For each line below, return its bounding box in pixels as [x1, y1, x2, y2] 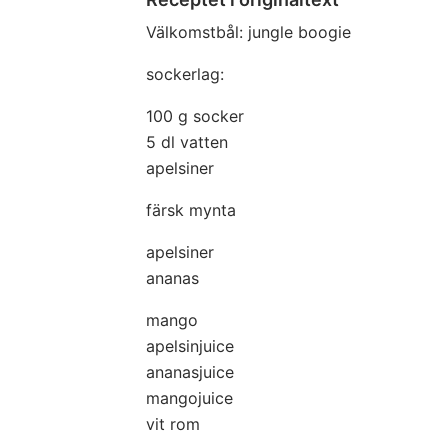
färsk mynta [146, 200, 236, 220]
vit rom [146, 414, 200, 434]
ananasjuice [146, 362, 234, 382]
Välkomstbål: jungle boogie [146, 22, 351, 42]
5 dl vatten [146, 132, 228, 152]
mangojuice [146, 388, 233, 408]
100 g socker [146, 106, 244, 126]
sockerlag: [146, 64, 224, 84]
